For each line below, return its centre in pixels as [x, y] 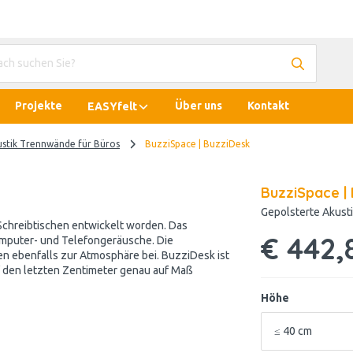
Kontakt [268, 106]
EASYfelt [112, 106]
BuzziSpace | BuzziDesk [197, 144]
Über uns [199, 106]
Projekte [39, 106]
